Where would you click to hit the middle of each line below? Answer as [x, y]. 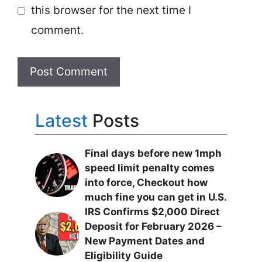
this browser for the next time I [111, 10]
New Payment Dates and [145, 241]
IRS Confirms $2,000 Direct [152, 211]
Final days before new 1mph [153, 153]
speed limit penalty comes [150, 168]
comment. [57, 30]
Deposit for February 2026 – [153, 226]
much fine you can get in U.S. [156, 197]
